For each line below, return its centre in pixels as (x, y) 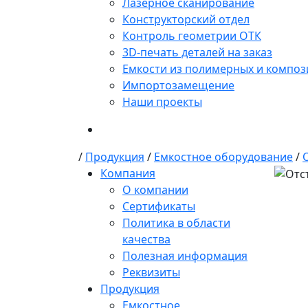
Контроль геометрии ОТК (192, 35)
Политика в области (176, 222)
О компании (155, 189)
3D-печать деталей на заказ (197, 52)
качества (146, 239)
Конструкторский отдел (186, 19)
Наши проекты (162, 101)
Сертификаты (159, 206)
